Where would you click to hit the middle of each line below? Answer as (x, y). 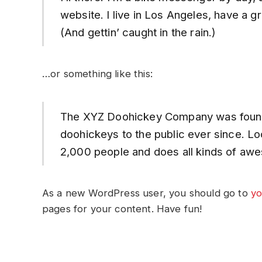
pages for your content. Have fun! (122, 209)
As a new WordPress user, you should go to (146, 193)
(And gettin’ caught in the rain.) (138, 32)
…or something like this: (97, 74)
